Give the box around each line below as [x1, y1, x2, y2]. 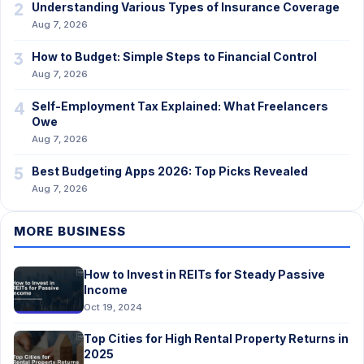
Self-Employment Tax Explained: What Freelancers [32, 99, 328, 113]
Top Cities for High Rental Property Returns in [84, 331, 349, 345]
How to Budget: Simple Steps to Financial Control [32, 50, 317, 63]
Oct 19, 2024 [84, 301, 142, 313]
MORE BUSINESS [14, 223, 127, 239]
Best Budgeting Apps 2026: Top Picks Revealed [32, 164, 308, 178]
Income [84, 283, 128, 297]
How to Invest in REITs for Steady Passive [84, 267, 325, 281]
